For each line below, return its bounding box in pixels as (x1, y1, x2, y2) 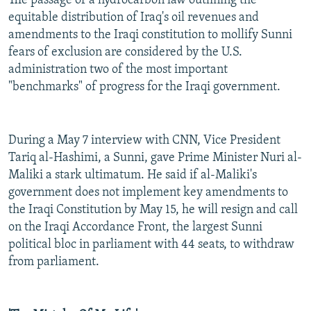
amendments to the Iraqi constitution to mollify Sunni (8, 28, 292, 42)
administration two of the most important (8, 63, 228, 77)
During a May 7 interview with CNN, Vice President (8, 134, 280, 148)
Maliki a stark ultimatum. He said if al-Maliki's (8, 169, 257, 183)
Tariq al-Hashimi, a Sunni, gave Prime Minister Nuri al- (8, 151, 302, 165)
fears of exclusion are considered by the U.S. (8, 46, 242, 60)
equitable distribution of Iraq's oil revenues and (8, 11, 259, 25)
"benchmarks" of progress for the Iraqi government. (8, 81, 280, 94)
